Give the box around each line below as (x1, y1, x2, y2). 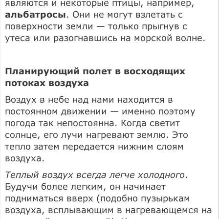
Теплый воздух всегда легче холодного (5, 169, 185, 180)
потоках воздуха (5, 77, 89, 88)
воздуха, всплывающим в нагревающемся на (5, 204, 212, 215)
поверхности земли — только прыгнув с (5, 20, 187, 31)
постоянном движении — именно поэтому (5, 105, 196, 116)
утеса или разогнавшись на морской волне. (5, 32, 206, 43)
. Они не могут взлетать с (66, 8, 183, 20)
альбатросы (5, 8, 66, 20)
